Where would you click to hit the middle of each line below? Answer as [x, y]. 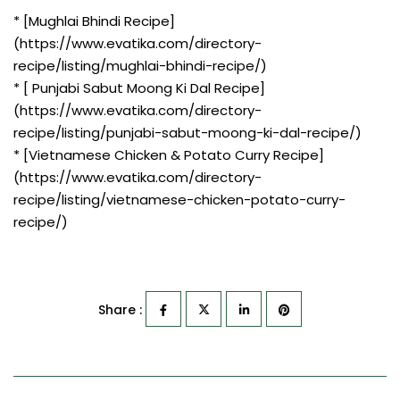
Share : [120, 309]
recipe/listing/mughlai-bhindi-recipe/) [140, 65]
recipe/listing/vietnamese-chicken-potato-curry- [179, 199]
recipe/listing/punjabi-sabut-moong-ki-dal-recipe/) [187, 132]
